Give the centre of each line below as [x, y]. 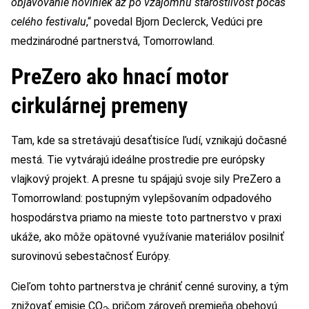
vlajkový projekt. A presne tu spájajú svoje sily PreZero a [146, 179]
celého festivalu [49, 21]
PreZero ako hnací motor [120, 76]
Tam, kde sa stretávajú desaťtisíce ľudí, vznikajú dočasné [149, 140]
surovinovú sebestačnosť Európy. [91, 256]
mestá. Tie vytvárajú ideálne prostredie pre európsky [138, 159]
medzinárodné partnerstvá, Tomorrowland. [113, 41]
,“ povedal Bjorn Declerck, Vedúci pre [175, 21]
